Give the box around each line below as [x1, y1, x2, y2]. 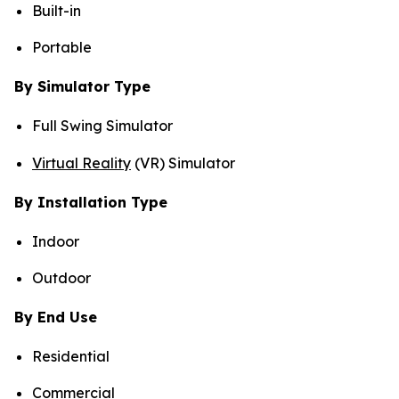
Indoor [32, 232, 79, 250]
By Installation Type [14, 192, 167, 211]
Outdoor [32, 269, 91, 288]
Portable [32, 38, 92, 57]
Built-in [32, 2, 81, 20]
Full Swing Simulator [32, 117, 173, 135]
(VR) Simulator [131, 153, 235, 172]
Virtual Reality [32, 153, 131, 172]
